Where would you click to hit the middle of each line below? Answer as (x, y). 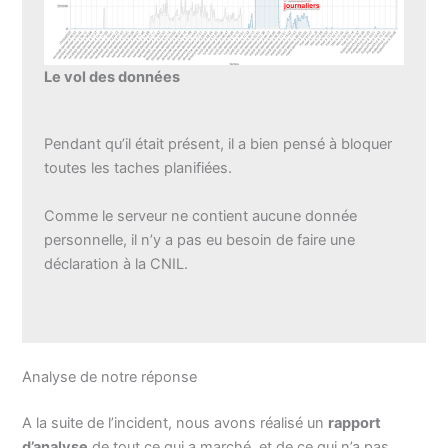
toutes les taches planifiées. (138, 168)
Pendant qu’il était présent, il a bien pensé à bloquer (218, 144)
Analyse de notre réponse (110, 376)
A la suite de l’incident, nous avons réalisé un (175, 422)
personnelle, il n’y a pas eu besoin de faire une (200, 239)
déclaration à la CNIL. (116, 263)
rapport (355, 422)
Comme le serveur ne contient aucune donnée (201, 215)
